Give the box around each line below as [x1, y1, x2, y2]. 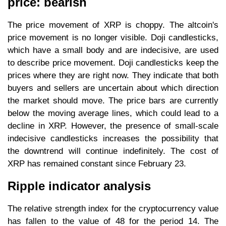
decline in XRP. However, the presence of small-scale [8, 121, 218, 131]
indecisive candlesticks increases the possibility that [8, 133, 218, 143]
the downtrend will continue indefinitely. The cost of [8, 146, 218, 156]
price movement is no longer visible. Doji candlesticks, [8, 32, 218, 42]
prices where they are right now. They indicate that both [8, 70, 218, 80]
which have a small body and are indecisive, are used [8, 45, 218, 55]
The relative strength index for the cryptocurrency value [8, 203, 218, 213]
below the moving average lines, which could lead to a [8, 108, 218, 118]
